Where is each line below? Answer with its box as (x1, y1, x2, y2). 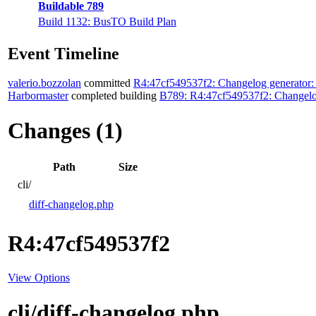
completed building (68, 90, 159, 102)
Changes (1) (8, 117, 123, 143)
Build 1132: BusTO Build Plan (38, 15, 176, 28)
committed (81, 77, 133, 90)
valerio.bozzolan (8, 77, 81, 90)
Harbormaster (8, 90, 68, 102)
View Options (8, 272, 70, 284)
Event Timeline (8, 44, 119, 63)
